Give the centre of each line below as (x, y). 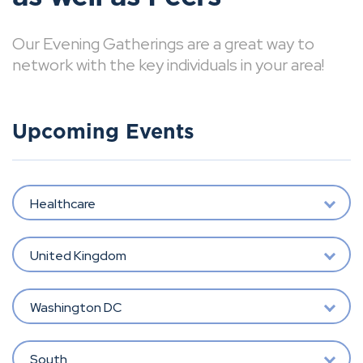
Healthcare (62, 203)
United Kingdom (78, 255)
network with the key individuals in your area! (168, 65)
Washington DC (75, 307)
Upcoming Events (103, 132)
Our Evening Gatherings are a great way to (163, 44)
